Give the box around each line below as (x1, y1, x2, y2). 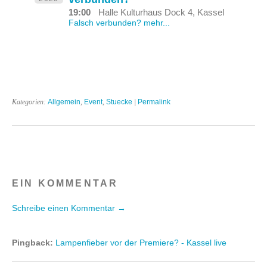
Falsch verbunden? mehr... (69, 18, 170, 27)
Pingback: (12, 238, 55, 247)
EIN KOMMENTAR (12, 178, 119, 188)
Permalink (138, 97, 170, 106)
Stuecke (106, 97, 132, 106)
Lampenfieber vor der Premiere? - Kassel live (55, 238, 226, 247)
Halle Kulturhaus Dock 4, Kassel (98, 7, 224, 17)
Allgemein (48, 97, 80, 106)
